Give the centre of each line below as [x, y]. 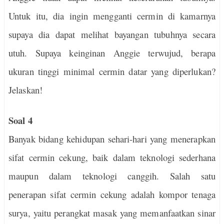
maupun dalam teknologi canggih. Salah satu [112, 176]
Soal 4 [21, 120]
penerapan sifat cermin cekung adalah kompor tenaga [112, 194]
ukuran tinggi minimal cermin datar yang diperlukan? [112, 71]
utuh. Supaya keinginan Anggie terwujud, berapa [112, 53]
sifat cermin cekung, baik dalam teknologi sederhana [112, 157]
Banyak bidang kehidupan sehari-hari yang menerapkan [112, 139]
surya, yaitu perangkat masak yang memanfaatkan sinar [112, 213]
